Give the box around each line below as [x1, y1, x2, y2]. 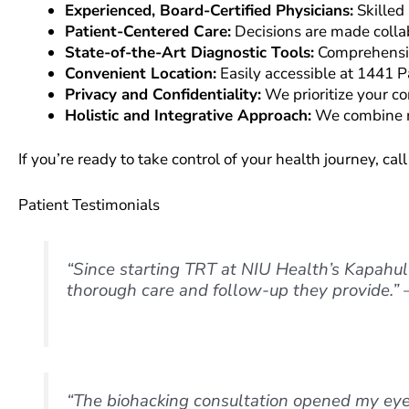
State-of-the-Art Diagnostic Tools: [65, 41, 314, 63]
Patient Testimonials [18, 194, 160, 216]
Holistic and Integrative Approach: [65, 104, 311, 126]
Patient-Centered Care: [65, 20, 231, 42]
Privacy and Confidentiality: [65, 83, 261, 105]
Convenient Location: [65, 62, 216, 84]
